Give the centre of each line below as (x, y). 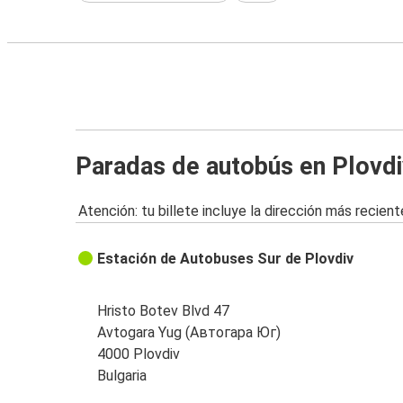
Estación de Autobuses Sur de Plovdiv (226, 259)
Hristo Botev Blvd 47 (164, 311)
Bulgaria (122, 376)
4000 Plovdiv (139, 354)
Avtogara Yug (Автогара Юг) (189, 333)
